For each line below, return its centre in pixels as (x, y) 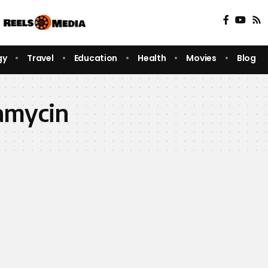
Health (152, 58)
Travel (40, 58)
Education (96, 58)
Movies (201, 58)
